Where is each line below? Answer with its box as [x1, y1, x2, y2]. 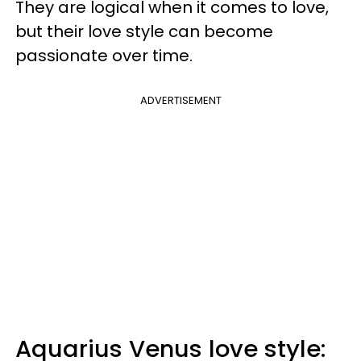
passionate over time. [15, 44, 193, 67]
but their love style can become [15, 19, 273, 43]
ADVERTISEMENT [139, 92, 222, 108]
